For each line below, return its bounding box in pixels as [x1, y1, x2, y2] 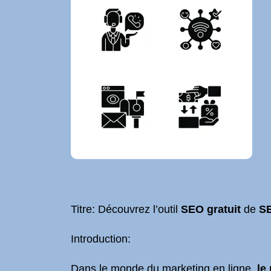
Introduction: [71, 233, 131, 245]
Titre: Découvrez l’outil [71, 203, 181, 215]
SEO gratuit [181, 203, 241, 215]
